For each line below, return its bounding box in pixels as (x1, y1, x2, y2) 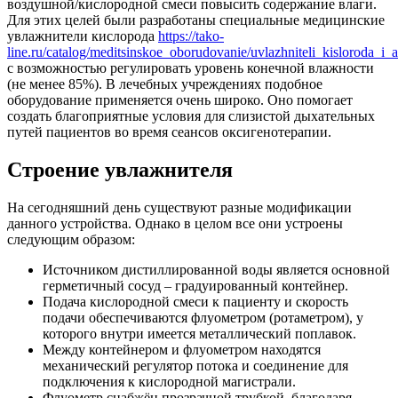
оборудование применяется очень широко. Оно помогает (7, 92, 353, 108)
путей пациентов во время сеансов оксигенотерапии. (7, 124, 331, 140)
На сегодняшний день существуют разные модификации (7, 200, 352, 216)
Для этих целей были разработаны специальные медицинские (7, 12, 385, 28)
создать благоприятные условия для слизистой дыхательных (7, 108, 375, 124)
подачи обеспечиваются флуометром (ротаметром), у (43, 310, 363, 326)
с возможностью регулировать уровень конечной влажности (7, 60, 374, 76)
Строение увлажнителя (7, 158, 233, 182)
